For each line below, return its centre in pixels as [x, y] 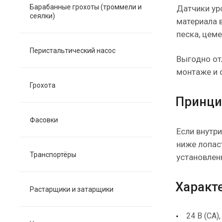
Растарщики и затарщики [72, 189]
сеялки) [42, 16]
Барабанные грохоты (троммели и [86, 7]
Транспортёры [53, 155]
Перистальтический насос [73, 51]
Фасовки [44, 120]
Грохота [43, 85]
